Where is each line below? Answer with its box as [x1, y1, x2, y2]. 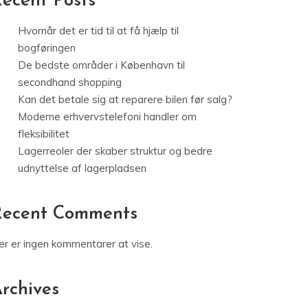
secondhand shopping [18, 76, 122, 89]
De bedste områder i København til [18, 58, 185, 72]
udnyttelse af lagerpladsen [18, 162, 146, 175]
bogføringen [18, 41, 76, 55]
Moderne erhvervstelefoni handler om [18, 110, 197, 124]
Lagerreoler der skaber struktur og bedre [18, 144, 212, 158]
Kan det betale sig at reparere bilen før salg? [18, 93, 232, 107]
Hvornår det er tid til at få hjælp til [18, 24, 179, 38]
